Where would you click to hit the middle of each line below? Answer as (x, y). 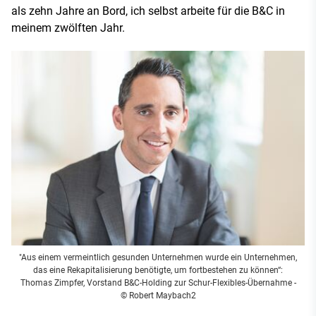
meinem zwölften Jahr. (68, 28)
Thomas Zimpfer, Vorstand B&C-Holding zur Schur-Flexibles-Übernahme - (158, 283)
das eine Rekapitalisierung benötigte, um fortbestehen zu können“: (158, 271)
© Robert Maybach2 (158, 296)
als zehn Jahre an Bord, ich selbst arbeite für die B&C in (148, 11)
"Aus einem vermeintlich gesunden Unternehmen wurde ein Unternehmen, (158, 258)
